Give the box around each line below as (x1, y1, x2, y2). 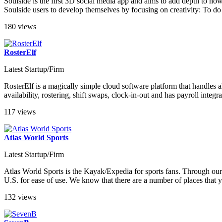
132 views (4, 193, 36, 202)
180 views (4, 22, 36, 31)
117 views (4, 108, 36, 116)
